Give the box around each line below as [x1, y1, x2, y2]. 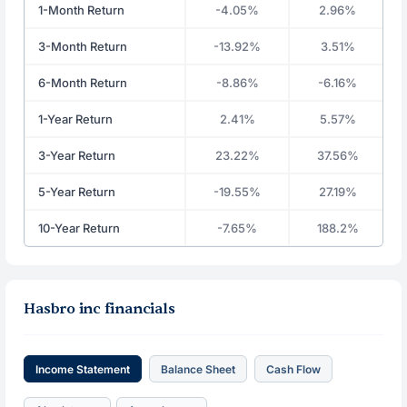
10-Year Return [38, 221, 121, 235]
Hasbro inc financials [24, 300, 175, 318]
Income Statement [35, 362, 131, 376]
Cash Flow [266, 362, 322, 376]
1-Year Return [38, 112, 114, 126]
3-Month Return [38, 39, 128, 54]
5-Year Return [38, 184, 116, 199]
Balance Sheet [161, 362, 236, 376]
